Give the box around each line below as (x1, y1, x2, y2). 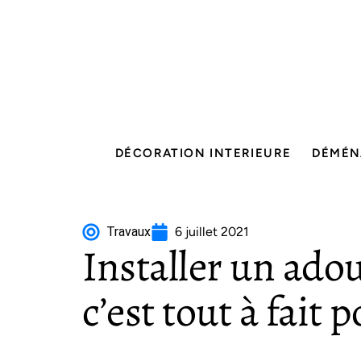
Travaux (106, 224, 151, 239)
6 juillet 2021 (175, 224, 249, 239)
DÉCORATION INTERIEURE (115, 146, 292, 160)
